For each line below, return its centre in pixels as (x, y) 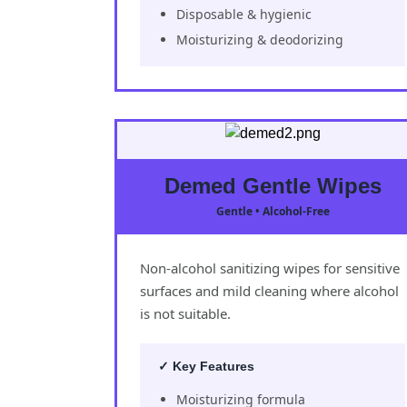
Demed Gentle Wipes (273, 185)
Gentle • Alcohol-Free (273, 211)
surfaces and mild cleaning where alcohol (269, 290)
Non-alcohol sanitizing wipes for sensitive (270, 268)
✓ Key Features (206, 366)
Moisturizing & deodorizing (260, 39)
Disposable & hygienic (244, 14)
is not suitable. (185, 313)
